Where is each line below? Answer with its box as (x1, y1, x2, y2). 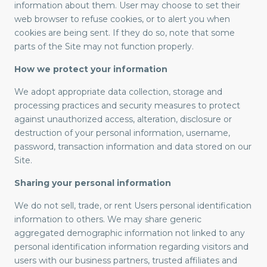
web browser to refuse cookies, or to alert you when (14, 14, 230, 25)
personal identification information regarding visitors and (14, 241, 249, 253)
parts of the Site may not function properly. (14, 41, 194, 52)
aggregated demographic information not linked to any (14, 228, 245, 239)
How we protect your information (14, 64, 167, 75)
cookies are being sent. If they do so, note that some (14, 27, 235, 39)
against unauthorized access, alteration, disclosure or (14, 114, 232, 125)
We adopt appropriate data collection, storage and (14, 86, 222, 98)
